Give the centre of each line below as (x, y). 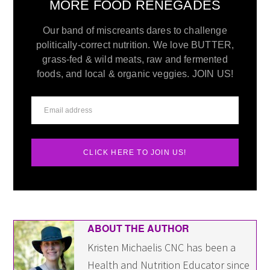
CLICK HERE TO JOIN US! (135, 153)
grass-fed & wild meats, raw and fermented (135, 60)
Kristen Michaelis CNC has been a (162, 248)
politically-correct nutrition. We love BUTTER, (135, 45)
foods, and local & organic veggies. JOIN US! (135, 74)
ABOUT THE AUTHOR (139, 228)
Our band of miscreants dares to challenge (135, 31)
